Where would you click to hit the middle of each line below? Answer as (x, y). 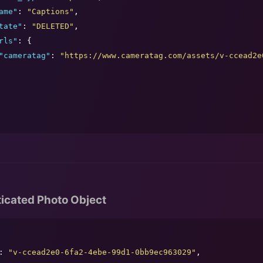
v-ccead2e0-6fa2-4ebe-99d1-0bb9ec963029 (102, 252)
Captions (50, 12)
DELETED (53, 26)
